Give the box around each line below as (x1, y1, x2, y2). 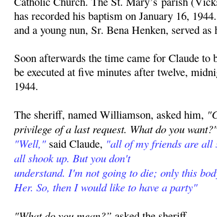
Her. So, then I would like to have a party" (14, 179, 198, 195)
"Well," (14, 136, 46, 151)
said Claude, (46, 136, 103, 151)
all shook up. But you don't (14, 150, 131, 166)
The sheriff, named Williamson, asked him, (14, 107, 207, 122)
